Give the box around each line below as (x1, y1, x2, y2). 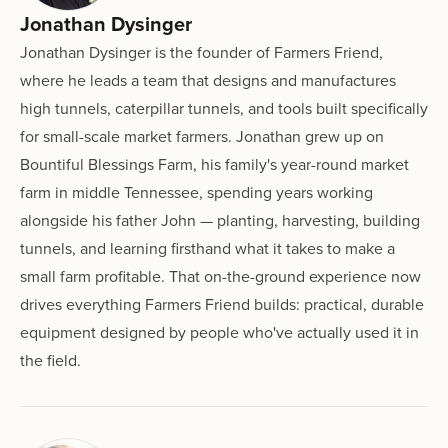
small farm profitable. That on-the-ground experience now (20, 264, 421, 287)
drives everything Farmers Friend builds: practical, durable (20, 292, 424, 315)
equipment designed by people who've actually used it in (20, 320, 419, 343)
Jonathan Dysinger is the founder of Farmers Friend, (20, 40, 383, 63)
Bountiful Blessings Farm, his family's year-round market (20, 152, 409, 175)
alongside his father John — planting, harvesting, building (20, 208, 420, 231)
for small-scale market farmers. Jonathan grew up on (20, 124, 384, 147)
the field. (20, 348, 81, 371)
